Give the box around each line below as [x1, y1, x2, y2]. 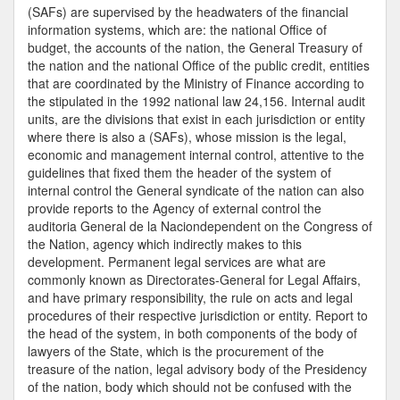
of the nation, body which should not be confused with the [28, 378, 352, 396]
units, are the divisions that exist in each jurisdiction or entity [28, 110, 365, 128]
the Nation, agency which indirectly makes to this [28, 235, 302, 253]
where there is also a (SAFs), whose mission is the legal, [28, 128, 346, 146]
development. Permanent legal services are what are [28, 253, 326, 271]
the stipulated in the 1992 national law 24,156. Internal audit [28, 92, 365, 110]
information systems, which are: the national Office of [28, 21, 327, 38]
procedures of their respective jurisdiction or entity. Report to [28, 306, 368, 324]
